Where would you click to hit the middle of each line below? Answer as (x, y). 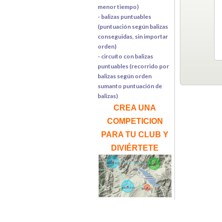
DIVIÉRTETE (135, 148)
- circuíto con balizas (125, 56)
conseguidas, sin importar (133, 36)
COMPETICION (135, 121)
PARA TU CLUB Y (135, 134)
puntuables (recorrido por (133, 66)
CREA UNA (135, 108)
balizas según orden (125, 76)
